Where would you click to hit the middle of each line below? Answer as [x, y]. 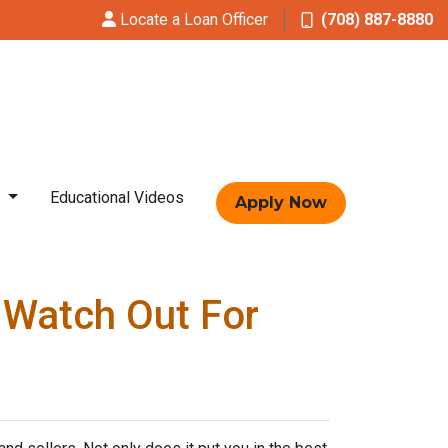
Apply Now [281, 202]
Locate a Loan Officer [194, 19]
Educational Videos [117, 197]
